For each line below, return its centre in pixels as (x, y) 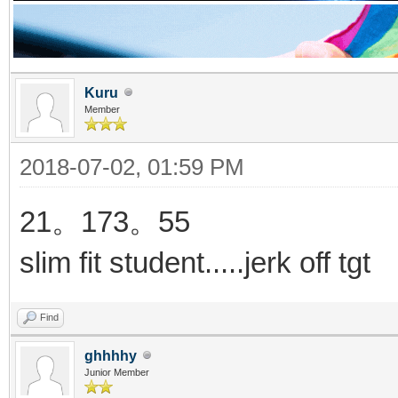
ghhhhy (111, 355)
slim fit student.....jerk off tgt (195, 262)
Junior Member (117, 372)
